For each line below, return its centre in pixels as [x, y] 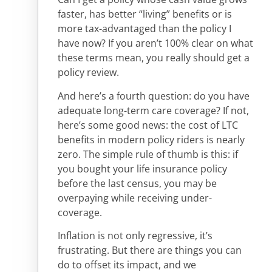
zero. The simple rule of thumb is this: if [148, 154]
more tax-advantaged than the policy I [144, 29]
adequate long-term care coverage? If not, [153, 110]
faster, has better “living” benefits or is [145, 14]
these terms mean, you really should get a [154, 58]
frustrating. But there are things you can [150, 250]
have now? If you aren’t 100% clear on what [155, 43]
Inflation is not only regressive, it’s [135, 236]
